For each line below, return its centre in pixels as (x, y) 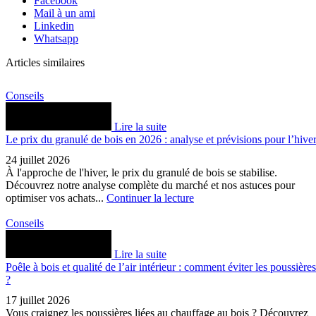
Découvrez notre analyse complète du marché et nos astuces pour (150, 185)
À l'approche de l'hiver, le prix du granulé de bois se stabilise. (141, 172)
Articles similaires (45, 62)
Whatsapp (56, 38)
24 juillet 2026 (38, 159)
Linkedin (54, 25)
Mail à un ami (65, 13)
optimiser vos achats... (56, 197)
